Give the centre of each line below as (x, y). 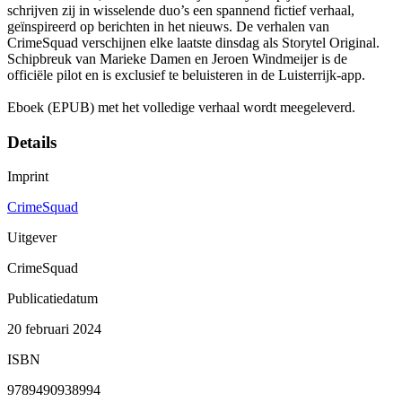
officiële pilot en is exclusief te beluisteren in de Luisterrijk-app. (186, 74)
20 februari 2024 (54, 329)
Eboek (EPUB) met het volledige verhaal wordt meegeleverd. (181, 107)
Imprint (28, 177)
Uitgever (32, 238)
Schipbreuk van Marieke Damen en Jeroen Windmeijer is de (177, 58)
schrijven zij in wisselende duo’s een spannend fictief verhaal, (181, 10)
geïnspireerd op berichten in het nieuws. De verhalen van (168, 26)
